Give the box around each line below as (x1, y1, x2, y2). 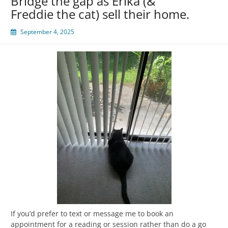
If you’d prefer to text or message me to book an (11, 208, 174, 218)
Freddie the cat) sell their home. (11, 5, 189, 22)
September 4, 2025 (20, 27, 74, 36)
